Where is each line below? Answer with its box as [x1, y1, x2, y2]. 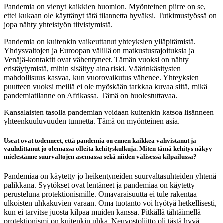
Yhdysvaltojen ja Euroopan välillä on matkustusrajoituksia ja [4, 46, 194, 55]
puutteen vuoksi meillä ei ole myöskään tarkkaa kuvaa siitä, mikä [4, 82, 207, 91]
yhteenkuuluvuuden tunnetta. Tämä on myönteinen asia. [4, 117, 180, 126]
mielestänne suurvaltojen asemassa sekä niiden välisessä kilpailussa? [4, 153, 197, 161]
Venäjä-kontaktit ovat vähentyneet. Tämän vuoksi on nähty [4, 55, 189, 64]
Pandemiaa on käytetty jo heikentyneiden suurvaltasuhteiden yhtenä [4, 172, 216, 181]
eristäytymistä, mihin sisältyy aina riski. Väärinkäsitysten [4, 64, 181, 73]
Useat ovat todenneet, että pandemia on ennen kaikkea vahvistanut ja [4, 137, 196, 145]
